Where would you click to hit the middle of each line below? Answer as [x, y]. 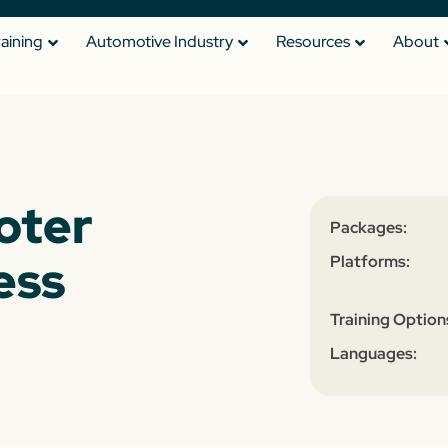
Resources [313, 41]
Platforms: [369, 261]
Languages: [373, 353]
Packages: [368, 227]
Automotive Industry [159, 41]
